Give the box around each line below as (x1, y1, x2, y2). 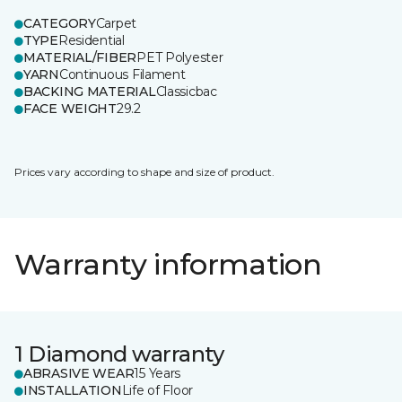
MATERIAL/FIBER (23, 49, 137, 66)
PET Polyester (136, 49, 223, 66)
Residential (57, 32, 125, 48)
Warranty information (14, 247, 322, 282)
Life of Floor (121, 382, 194, 398)
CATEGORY (23, 15, 96, 31)
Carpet (95, 15, 137, 31)
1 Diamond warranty (14, 341, 224, 367)
